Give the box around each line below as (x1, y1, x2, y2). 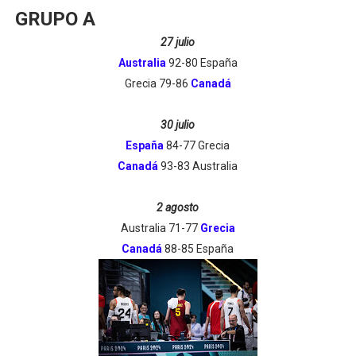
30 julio (161, 118, 195, 131)
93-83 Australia (158, 160, 238, 172)
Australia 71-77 (120, 222, 200, 234)
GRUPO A (14, 8, 95, 30)
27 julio (161, 36, 195, 48)
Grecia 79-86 (124, 77, 191, 90)
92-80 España (165, 56, 238, 69)
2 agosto (157, 201, 199, 214)
